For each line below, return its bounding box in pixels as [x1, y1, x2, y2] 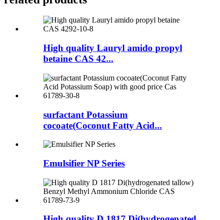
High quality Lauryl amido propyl [43, 43, 182, 54]
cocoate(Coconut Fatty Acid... [43, 120, 162, 131]
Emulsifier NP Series [43, 158, 125, 168]
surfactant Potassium [43, 109, 128, 120]
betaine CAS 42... [43, 54, 113, 64]
